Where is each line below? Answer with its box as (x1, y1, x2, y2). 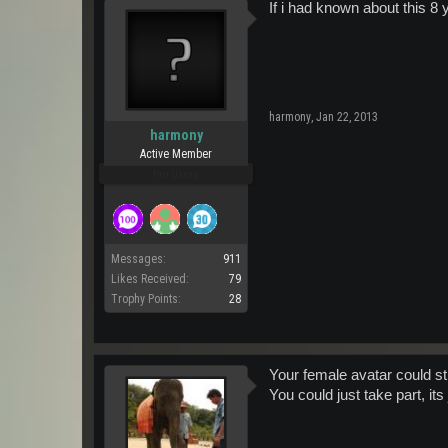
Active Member (140, 147, 212, 161)
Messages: (111, 252, 166, 266)
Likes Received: (111, 272, 189, 286)
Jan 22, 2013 (316, 110, 378, 124)
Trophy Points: (111, 292, 181, 306)
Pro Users (153, 168, 199, 181)
